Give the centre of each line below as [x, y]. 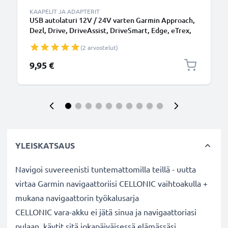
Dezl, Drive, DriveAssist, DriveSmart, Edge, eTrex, [110, 30]
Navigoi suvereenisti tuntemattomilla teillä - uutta [106, 169]
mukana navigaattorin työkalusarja [77, 197]
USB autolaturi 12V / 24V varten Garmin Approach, [112, 20]
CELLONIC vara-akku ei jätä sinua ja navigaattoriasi [106, 212]
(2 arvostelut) [99, 47]
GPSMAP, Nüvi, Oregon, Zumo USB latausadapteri [110, 40]
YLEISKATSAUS [45, 145]
